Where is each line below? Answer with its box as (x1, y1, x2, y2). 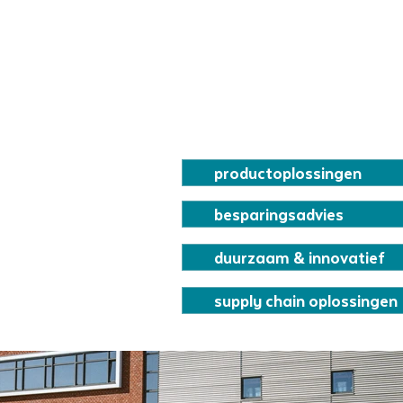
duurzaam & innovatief (214, 245, 385, 270)
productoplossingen (214, 160, 362, 185)
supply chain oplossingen (214, 288, 398, 313)
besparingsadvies (214, 201, 344, 227)
